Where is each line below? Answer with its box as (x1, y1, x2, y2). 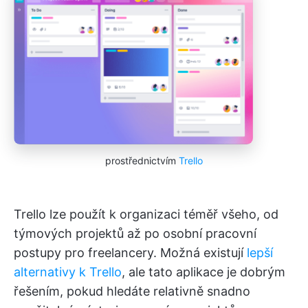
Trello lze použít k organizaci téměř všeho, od (14, 206, 278, 221)
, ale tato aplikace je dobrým (122, 264, 285, 279)
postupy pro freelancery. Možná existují (14, 245, 247, 260)
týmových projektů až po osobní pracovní (14, 225, 256, 241)
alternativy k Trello (14, 264, 122, 279)
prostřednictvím (105, 154, 179, 166)
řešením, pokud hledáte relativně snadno (14, 283, 250, 298)
